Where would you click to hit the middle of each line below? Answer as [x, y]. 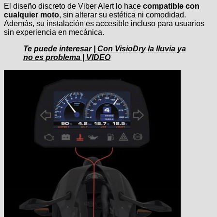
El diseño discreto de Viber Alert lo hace [73, 6]
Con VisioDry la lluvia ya [142, 48]
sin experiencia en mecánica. [54, 32]
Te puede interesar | [60, 48]
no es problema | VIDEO [67, 57]
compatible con [171, 6]
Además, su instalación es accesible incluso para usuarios [104, 23]
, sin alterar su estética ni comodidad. [123, 15]
